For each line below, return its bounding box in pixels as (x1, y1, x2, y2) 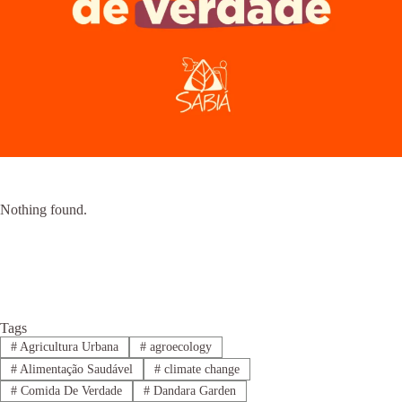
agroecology (145, 340, 212, 354)
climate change (160, 362, 240, 376)
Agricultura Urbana (16, 340, 118, 354)
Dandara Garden (149, 383, 236, 398)
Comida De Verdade (16, 383, 122, 398)
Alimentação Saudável (16, 362, 133, 376)
